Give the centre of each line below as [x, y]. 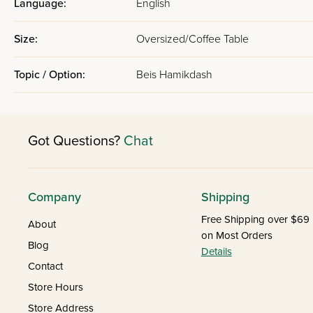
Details [216, 252]
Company [54, 197]
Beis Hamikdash [174, 75]
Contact [45, 266]
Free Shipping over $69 [255, 219]
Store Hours [56, 287]
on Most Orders [236, 235]
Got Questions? [76, 141]
